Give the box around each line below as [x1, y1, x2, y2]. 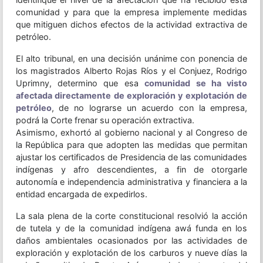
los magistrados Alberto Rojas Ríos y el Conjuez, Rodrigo [15, 66, 248, 76]
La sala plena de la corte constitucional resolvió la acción [15, 211, 248, 221]
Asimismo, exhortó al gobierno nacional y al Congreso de [15, 127, 248, 138]
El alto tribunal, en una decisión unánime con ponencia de [15, 53, 248, 64]
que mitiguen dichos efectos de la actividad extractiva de [15, 19, 248, 30]
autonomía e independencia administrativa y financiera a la [15, 177, 248, 187]
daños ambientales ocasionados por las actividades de [15, 235, 248, 246]
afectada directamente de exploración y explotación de [15, 90, 248, 101]
